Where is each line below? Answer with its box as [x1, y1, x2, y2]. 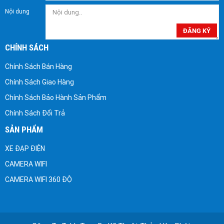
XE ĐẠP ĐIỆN [5, 144, 45, 153]
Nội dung [5, 8, 29, 15]
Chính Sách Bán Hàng [5, 62, 72, 71]
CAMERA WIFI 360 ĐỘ [5, 175, 72, 184]
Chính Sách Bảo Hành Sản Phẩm [5, 93, 106, 102]
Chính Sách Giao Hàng [5, 78, 74, 86]
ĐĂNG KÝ [183, 26, 210, 34]
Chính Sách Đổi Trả [5, 109, 65, 117]
